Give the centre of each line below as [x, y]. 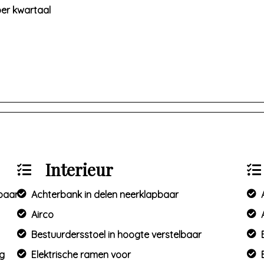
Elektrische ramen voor [81, 255]
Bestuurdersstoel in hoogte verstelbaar [117, 235]
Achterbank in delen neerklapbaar [105, 194]
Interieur [80, 169]
